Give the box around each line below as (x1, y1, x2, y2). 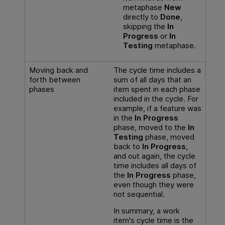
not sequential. (113, 189, 165, 199)
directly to (123, 12, 160, 22)
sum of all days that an (113, 74, 191, 84)
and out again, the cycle (113, 151, 195, 161)
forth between (29, 74, 80, 84)
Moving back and (29, 65, 88, 75)
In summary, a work (113, 205, 180, 215)
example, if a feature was (113, 103, 201, 113)
